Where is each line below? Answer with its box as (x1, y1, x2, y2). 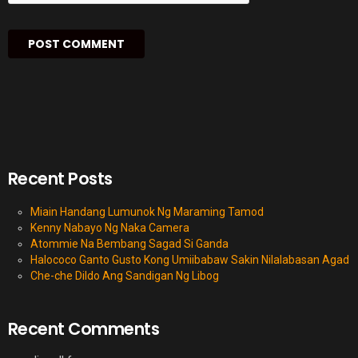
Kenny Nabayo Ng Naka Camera (30, 221, 189, 235)
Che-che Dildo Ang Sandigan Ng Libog (30, 269, 219, 283)
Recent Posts (8, 167, 113, 191)
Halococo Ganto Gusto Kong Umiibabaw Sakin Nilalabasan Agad (30, 253, 349, 267)
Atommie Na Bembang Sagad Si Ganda (30, 237, 229, 251)
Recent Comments (8, 317, 160, 341)
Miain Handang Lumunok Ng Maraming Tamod (30, 205, 264, 219)
